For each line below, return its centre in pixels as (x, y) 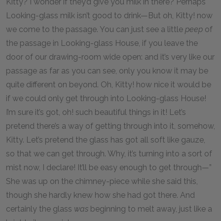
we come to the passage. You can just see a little (95, 29)
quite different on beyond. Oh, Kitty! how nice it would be (109, 85)
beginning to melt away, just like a (151, 209)
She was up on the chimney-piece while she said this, (102, 181)
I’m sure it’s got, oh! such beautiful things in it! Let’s (96, 112)
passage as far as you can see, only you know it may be (107, 71)
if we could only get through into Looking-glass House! (106, 98)
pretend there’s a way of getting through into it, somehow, (110, 126)
